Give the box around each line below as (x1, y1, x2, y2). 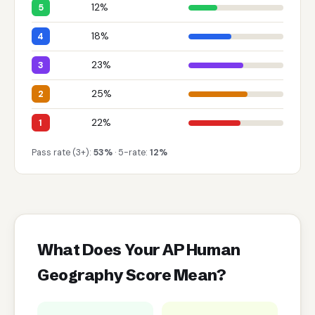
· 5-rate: (112, 146, 150, 158)
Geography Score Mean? (37, 264, 226, 285)
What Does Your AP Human (37, 239, 240, 259)
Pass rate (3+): (32, 146, 94, 158)
